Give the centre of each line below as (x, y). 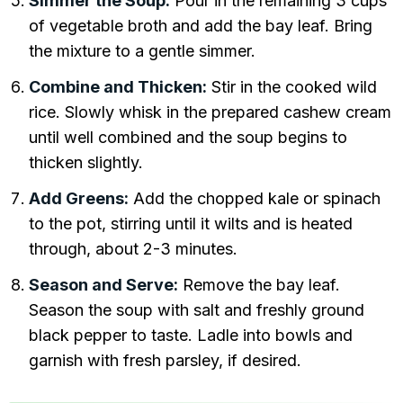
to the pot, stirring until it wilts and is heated (191, 223)
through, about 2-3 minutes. (133, 248)
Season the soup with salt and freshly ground (197, 309)
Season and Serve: (103, 284)
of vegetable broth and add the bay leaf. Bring (201, 25)
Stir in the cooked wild (292, 86)
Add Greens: (79, 198)
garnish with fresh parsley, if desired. (165, 360)
